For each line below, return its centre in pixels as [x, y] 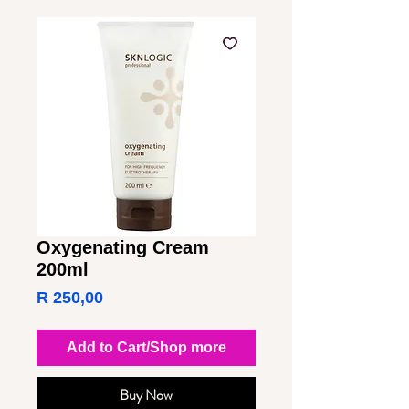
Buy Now [146, 395]
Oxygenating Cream [123, 248]
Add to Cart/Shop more [146, 348]
